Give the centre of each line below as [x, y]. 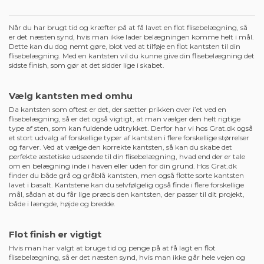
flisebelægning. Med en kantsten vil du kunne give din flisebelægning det [132, 55]
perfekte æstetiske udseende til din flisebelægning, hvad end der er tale [127, 156]
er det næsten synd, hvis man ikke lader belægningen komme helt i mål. [131, 37]
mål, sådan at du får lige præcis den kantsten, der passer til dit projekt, [127, 194]
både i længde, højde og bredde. [62, 203]
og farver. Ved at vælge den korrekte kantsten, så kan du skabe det [121, 147]
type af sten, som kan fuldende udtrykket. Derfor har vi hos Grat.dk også [131, 128]
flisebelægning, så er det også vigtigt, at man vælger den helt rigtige [125, 118]
